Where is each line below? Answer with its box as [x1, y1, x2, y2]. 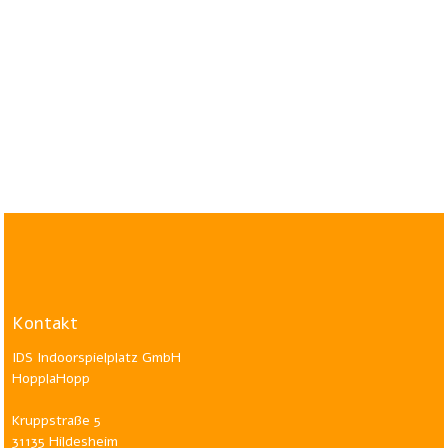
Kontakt [12, 311, 79, 336]
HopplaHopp [12, 369, 95, 389]
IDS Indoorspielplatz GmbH [12, 348, 182, 368]
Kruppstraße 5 [12, 411, 102, 431]
